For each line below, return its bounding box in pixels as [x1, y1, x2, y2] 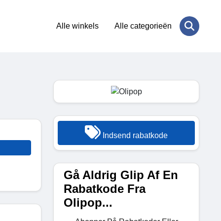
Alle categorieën [114, 22, 172, 30]
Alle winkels [56, 22, 99, 30]
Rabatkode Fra [64, 182, 146, 195]
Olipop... [64, 195, 112, 209]
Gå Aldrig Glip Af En [64, 168, 178, 182]
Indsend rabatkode [101, 131, 168, 140]
